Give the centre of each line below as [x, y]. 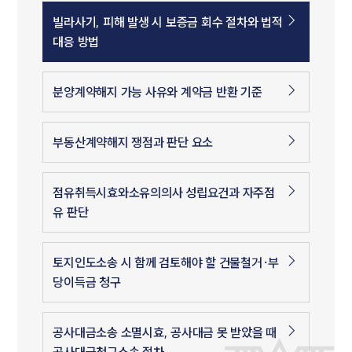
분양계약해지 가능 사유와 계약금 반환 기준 [158, 92]
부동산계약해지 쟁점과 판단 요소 [133, 142]
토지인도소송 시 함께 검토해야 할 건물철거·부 [166, 262]
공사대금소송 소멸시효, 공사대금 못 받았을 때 [165, 332]
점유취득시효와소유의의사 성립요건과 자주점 [164, 192]
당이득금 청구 [87, 282]
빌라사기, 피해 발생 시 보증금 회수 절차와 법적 [168, 22]
